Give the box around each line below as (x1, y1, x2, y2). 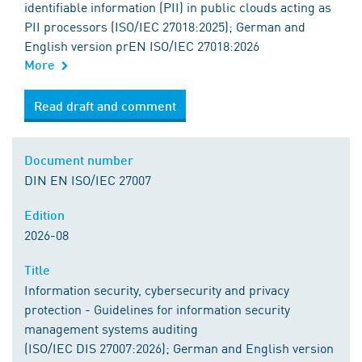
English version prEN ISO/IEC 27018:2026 (24, 36, 259, 54)
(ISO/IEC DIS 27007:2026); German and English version (24, 339, 334, 356)
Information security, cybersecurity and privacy (24, 280, 289, 298)
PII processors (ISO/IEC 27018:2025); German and (24, 17, 305, 35)
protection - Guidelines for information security (24, 300, 290, 318)
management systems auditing (24, 319, 198, 337)
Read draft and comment (34, 98, 176, 113)
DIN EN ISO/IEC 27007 (24, 170, 151, 188)
